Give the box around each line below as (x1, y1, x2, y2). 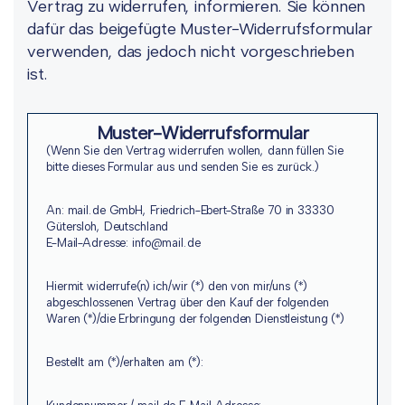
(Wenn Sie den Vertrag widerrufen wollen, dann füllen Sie (46, 144, 344, 157)
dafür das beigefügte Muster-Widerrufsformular (27, 19, 372, 39)
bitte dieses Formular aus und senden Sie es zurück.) (46, 160, 319, 174)
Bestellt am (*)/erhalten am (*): (46, 355, 203, 369)
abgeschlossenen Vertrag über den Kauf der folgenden (46, 296, 329, 309)
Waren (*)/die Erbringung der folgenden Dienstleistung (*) (46, 312, 344, 325)
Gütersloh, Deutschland (46, 220, 169, 233)
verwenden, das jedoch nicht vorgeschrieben (27, 42, 354, 61)
